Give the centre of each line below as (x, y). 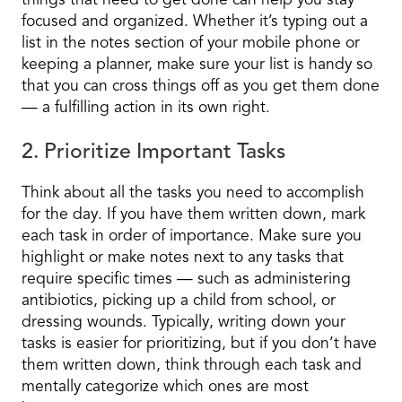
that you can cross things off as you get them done (201, 87)
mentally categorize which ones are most (165, 388)
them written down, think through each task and (192, 366)
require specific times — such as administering (186, 280)
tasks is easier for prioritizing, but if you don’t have (199, 345)
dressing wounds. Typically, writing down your (184, 323)
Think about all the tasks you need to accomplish (193, 194)
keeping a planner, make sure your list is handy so (197, 66)
